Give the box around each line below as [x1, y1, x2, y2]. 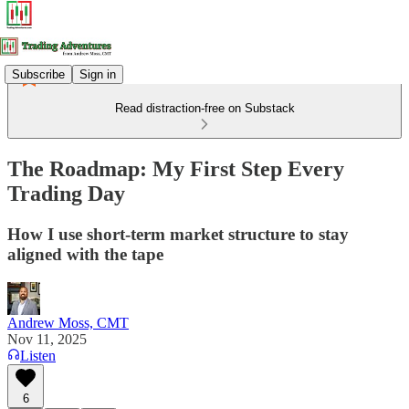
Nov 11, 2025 [7, 330, 87, 347]
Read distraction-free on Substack [114, 101, 295, 115]
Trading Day [7, 181, 125, 205]
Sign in [79, 67, 116, 81]
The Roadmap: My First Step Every [7, 156, 344, 181]
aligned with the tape [7, 244, 163, 264]
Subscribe [12, 67, 65, 81]
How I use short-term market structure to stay [7, 224, 349, 244]
